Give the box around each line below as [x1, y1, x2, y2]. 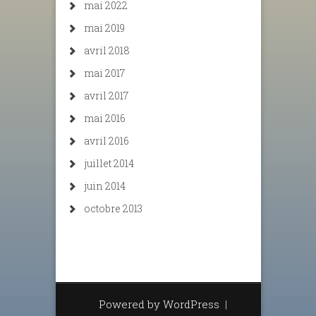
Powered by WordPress [98, 297, 219, 311]
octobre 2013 [84, 202, 142, 215]
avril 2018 [84, 44, 130, 57]
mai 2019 [84, 21, 125, 35]
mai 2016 [84, 111, 126, 125]
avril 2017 [84, 89, 128, 102]
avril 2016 [84, 134, 129, 147]
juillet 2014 [84, 157, 134, 170]
